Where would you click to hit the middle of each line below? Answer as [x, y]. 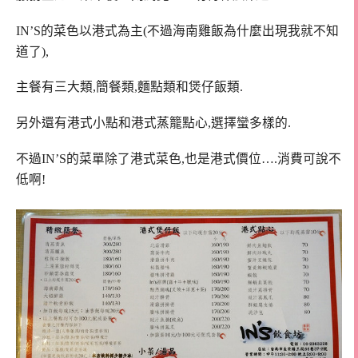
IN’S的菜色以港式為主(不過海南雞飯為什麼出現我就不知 [177, 30]
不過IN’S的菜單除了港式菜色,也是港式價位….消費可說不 [179, 158]
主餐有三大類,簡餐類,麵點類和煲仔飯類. [129, 87]
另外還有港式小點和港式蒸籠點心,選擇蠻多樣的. [153, 123]
